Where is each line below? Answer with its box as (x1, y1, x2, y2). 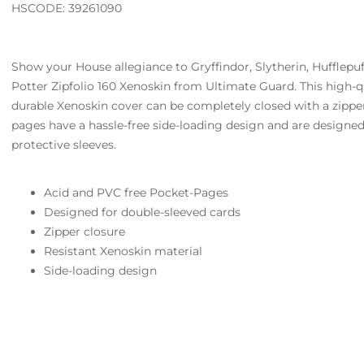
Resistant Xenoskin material (44, 244, 203, 258)
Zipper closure (44, 224, 126, 239)
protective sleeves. (11, 137, 117, 152)
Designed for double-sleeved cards (44, 205, 241, 219)
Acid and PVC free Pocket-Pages (44, 185, 229, 200)
